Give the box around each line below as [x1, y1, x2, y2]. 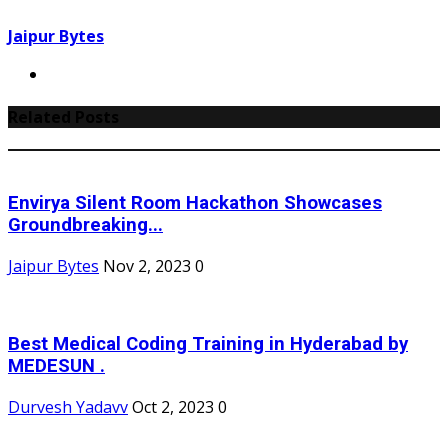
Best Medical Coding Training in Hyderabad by [8, 333, 408, 356]
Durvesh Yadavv [8, 395, 128, 418]
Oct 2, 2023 [132, 395, 214, 418]
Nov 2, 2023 [103, 254, 191, 277]
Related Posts [8, 105, 119, 128]
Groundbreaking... [8, 213, 163, 236]
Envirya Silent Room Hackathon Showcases [8, 191, 382, 214]
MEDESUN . [8, 355, 105, 378]
